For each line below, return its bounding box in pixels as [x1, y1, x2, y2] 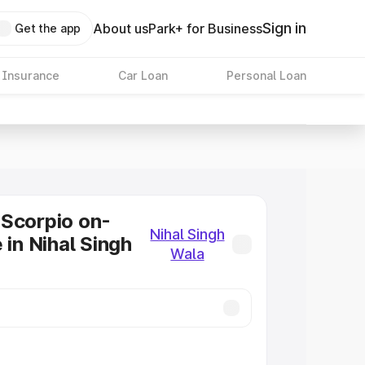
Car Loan [117, 68, 168, 82]
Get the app [14, 21, 81, 35]
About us [93, 20, 149, 37]
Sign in [262, 20, 306, 37]
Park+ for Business [148, 20, 263, 37]
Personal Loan [226, 68, 306, 82]
